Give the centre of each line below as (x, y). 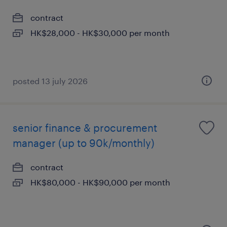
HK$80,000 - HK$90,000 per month (100, 182)
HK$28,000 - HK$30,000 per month (100, 33)
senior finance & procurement (85, 128)
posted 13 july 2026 (50, 81)
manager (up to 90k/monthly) (84, 143)
